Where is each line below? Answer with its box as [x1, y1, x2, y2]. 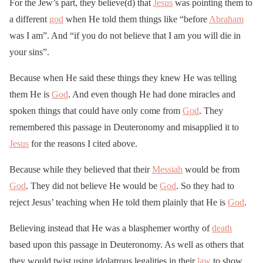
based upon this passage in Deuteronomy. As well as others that [9, 240, 244, 250]
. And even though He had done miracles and [68, 89, 235, 100]
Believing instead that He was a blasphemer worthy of [9, 223, 212, 234]
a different [9, 14, 49, 25]
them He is [9, 89, 52, 100]
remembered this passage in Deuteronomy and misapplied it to [9, 122, 239, 133]
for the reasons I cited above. [29, 139, 137, 149]
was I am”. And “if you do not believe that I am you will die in [9, 31, 241, 41]
